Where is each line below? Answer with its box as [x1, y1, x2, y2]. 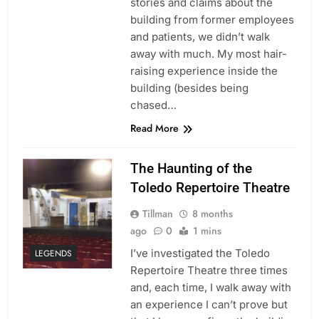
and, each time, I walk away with [130, 281, 291, 295]
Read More [130, 121, 179, 136]
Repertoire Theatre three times [130, 263, 288, 278]
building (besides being [130, 81, 249, 95]
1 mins [192, 224, 221, 239]
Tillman [142, 206, 173, 221]
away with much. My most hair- [130, 47, 287, 61]
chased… [130, 98, 177, 113]
